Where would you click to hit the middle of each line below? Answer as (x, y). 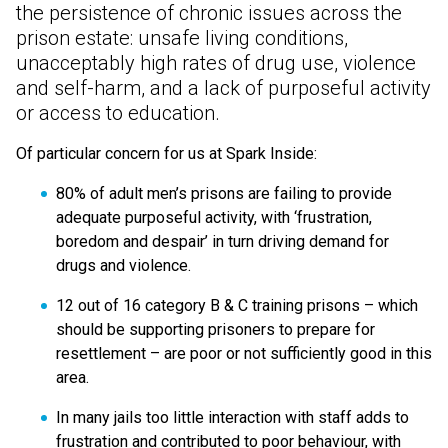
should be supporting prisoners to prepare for (215, 329)
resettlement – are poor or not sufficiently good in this (244, 353)
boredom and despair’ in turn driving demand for (222, 241)
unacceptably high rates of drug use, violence (216, 63)
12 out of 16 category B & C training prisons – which (237, 305)
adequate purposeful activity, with (175, 217)
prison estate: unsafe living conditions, (182, 38)
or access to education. (118, 113)
